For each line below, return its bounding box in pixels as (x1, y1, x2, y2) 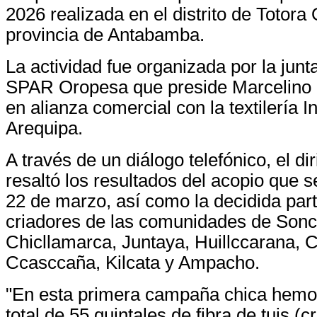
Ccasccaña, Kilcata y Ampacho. (6, 252, 260, 272)
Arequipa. (6, 117, 83, 138)
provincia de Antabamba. (6, 24, 204, 45)
